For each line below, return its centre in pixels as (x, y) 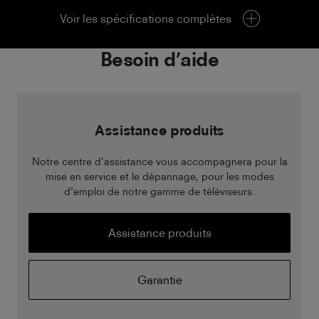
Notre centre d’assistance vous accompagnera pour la (159, 162)
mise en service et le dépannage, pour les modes (159, 177)
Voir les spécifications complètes (145, 19)
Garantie (159, 280)
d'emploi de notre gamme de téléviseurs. (159, 192)
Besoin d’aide (159, 60)
